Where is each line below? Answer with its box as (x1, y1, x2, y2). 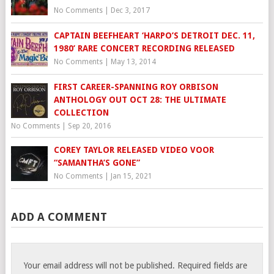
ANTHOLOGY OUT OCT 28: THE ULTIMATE (53, 95, 226, 105)
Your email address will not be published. (24, 261, 176, 271)
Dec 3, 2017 (110, 6, 150, 15)
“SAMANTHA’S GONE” (53, 158, 140, 168)
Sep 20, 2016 (67, 122, 111, 131)
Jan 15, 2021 (110, 172, 152, 181)
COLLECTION (53, 108, 109, 118)
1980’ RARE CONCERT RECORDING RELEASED (53, 43, 235, 54)
